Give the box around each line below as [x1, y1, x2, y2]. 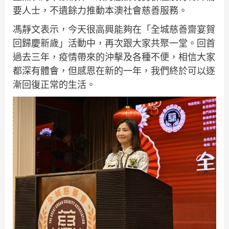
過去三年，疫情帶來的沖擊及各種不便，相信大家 [13, 51, 215, 63]
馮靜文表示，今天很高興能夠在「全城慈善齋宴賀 [13, 23, 215, 35]
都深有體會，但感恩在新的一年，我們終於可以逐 [13, 64, 215, 77]
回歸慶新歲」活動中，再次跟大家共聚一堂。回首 [13, 37, 215, 49]
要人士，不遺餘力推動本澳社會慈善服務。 [13, 4, 188, 16]
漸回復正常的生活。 [13, 78, 96, 90]
